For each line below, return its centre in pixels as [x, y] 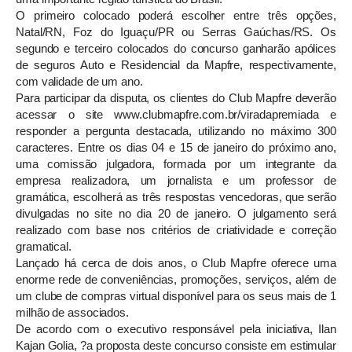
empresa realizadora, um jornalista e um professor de [176, 180]
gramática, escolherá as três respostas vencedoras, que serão [176, 197]
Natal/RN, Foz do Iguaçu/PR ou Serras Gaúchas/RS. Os [176, 32]
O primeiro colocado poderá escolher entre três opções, [176, 15]
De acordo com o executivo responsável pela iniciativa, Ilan [176, 329]
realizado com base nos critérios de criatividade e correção [176, 230]
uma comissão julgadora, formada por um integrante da [176, 164]
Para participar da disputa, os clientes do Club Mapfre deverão [176, 98]
